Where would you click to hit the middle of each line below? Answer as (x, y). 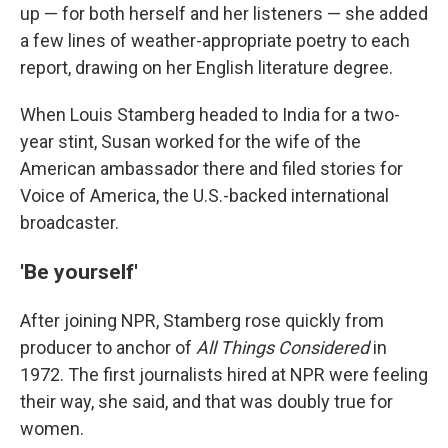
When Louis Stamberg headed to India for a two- (210, 114)
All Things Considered (282, 347)
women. (52, 428)
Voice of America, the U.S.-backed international (204, 195)
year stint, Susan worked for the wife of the (190, 141)
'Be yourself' (79, 271)
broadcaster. (69, 222)
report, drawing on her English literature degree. (206, 67)
